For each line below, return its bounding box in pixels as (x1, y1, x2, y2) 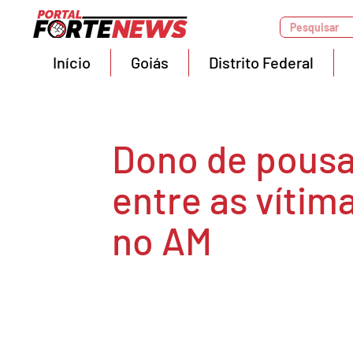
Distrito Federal (209, 53, 314, 72)
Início (53, 53, 91, 72)
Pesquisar (290, 20, 339, 34)
